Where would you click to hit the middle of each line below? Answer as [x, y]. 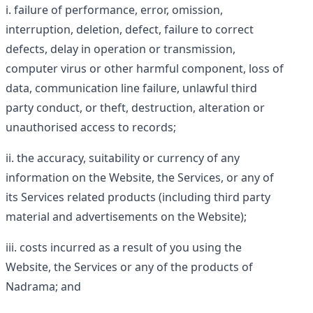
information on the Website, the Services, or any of [140, 177]
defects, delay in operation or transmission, [121, 49]
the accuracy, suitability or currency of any [128, 158]
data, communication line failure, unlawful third [131, 88]
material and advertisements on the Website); [126, 217]
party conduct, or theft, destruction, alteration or [135, 108]
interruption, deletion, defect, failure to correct [130, 29]
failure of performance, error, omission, [118, 10]
